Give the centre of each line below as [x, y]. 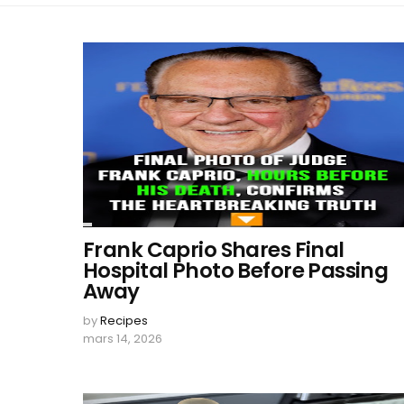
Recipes [124, 321]
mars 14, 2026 [123, 339]
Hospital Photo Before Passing [236, 271]
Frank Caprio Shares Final [214, 250]
